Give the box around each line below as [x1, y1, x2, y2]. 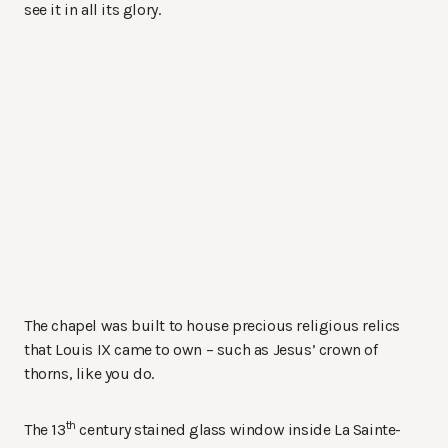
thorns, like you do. [24, 364, 154, 384]
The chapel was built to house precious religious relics [24, 316, 401, 336]
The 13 [24, 420, 66, 440]
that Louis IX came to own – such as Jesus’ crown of [24, 340, 378, 360]
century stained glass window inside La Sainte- [75, 420, 402, 440]
